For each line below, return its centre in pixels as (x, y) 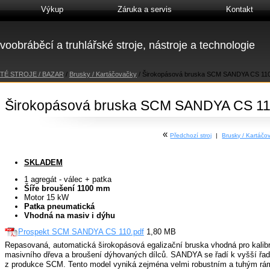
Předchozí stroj (191, 136)
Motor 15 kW (46, 197)
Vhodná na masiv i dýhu (69, 215)
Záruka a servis (144, 9)
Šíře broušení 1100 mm (67, 188)
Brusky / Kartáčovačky (103, 74)
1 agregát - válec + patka (67, 179)
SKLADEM (43, 162)
